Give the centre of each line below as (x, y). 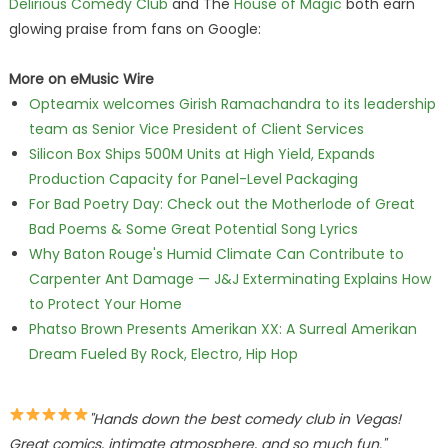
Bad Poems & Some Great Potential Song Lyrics (193, 229)
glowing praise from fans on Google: (134, 29)
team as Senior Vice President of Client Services (196, 129)
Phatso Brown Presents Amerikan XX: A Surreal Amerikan (222, 329)
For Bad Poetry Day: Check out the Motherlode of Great (221, 204)
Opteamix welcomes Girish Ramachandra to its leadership (232, 104)
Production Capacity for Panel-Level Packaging (193, 179)
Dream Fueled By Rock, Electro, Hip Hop (163, 354)
